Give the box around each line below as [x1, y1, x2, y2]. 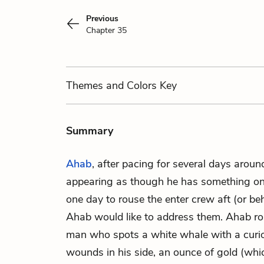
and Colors [106, 78, 157, 93]
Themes [66, 78, 106, 93]
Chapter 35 [86, 25, 127, 36]
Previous [86, 13, 118, 24]
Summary [66, 124, 113, 138]
